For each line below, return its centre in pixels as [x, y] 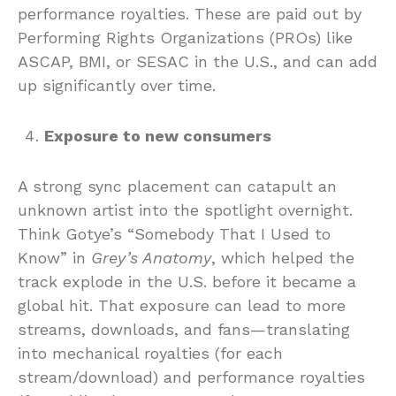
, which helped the [283, 257]
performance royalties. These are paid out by [190, 13]
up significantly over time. [117, 85]
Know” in [54, 257]
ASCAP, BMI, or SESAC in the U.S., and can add [198, 61]
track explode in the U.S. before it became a [187, 281]
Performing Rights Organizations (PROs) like [185, 37]
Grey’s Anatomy [151, 257]
